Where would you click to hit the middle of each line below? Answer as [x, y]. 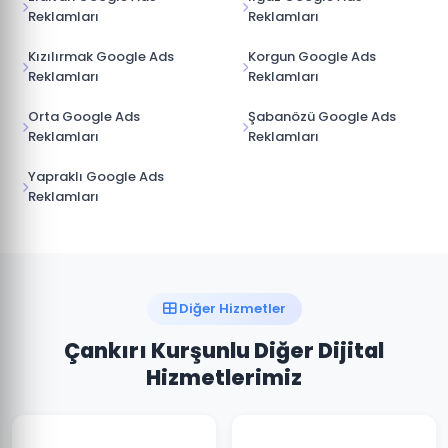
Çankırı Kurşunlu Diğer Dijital [224, 350]
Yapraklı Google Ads [96, 176]
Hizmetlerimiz [224, 377]
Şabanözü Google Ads [322, 116]
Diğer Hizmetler [230, 308]
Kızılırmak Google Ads [101, 56]
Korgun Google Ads [312, 56]
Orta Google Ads [84, 116]
